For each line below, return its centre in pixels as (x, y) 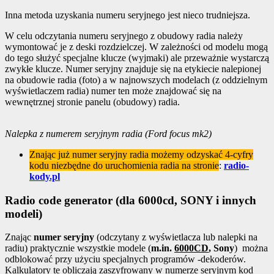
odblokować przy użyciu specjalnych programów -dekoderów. (125, 259)
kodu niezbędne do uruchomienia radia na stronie (124, 165)
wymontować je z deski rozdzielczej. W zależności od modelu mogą (136, 46)
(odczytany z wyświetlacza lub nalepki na (176, 237)
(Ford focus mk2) (178, 133)
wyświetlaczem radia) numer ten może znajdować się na (113, 91)
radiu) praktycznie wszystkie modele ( (78, 248)
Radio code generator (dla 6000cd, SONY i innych (131, 200)
